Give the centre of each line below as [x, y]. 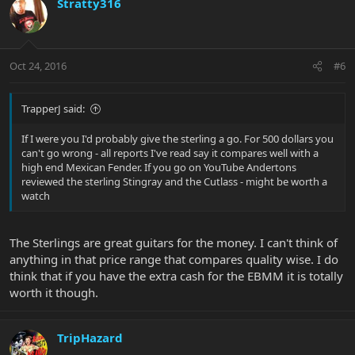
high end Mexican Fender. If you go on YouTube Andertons [159, 168]
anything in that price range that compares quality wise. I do [174, 259]
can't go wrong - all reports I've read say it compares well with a [170, 153]
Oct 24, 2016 [38, 66]
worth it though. [54, 292]
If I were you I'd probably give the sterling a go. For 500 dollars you [177, 139]
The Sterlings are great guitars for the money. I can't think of [174, 242]
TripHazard [90, 337]
